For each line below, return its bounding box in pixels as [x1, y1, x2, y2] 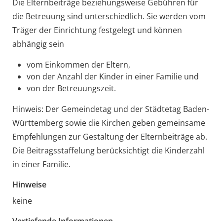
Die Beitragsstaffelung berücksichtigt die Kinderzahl [12, 145, 205, 156]
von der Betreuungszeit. [26, 82, 116, 94]
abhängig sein [12, 38, 64, 49]
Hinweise [12, 179, 46, 190]
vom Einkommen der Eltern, [26, 59, 130, 70]
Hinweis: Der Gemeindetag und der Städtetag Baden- [12, 103, 209, 114]
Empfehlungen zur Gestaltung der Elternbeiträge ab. [12, 131, 207, 142]
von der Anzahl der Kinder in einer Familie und [26, 71, 199, 82]
